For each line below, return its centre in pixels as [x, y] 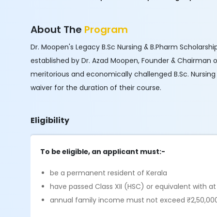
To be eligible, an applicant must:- [103, 152]
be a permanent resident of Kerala [109, 173]
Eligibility [50, 120]
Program [106, 30]
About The [58, 30]
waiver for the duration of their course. [97, 88]
